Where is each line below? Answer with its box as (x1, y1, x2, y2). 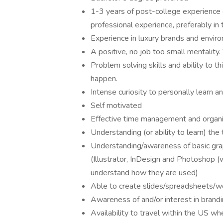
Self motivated (91, 100, 142, 111)
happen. (91, 73, 117, 84)
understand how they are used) (91, 167, 198, 178)
